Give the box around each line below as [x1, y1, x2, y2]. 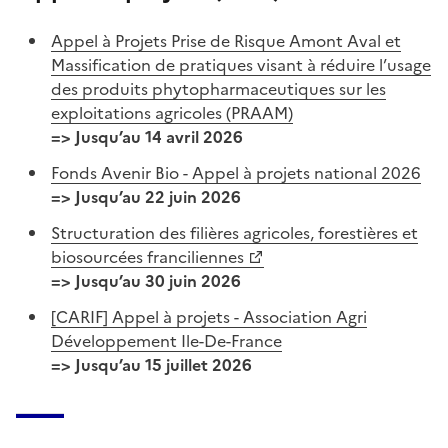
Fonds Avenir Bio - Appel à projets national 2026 [51, 160, 422, 185]
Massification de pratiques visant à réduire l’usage [51, 52, 432, 77]
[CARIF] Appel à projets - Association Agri [51, 304, 368, 329]
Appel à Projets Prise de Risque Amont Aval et [51, 28, 402, 53]
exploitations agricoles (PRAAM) [51, 100, 294, 125]
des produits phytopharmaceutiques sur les [51, 76, 387, 101]
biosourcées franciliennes [51, 244, 245, 269]
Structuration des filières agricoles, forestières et [51, 220, 419, 245]
